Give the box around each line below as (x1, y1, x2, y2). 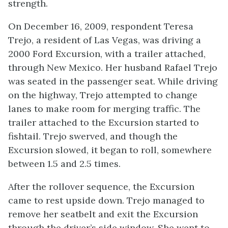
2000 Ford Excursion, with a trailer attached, (8, 47, 206, 60)
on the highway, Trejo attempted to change (8, 89, 197, 101)
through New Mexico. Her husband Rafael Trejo (8, 61, 217, 73)
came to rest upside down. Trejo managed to (8, 194, 205, 206)
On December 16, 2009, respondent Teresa (8, 20, 193, 32)
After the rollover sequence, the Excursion (8, 180, 194, 192)
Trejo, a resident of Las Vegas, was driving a (8, 34, 201, 46)
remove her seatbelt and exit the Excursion (8, 208, 198, 220)
